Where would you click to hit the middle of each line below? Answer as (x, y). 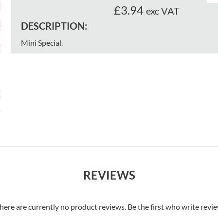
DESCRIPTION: (54, 26)
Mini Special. (42, 43)
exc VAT (163, 11)
